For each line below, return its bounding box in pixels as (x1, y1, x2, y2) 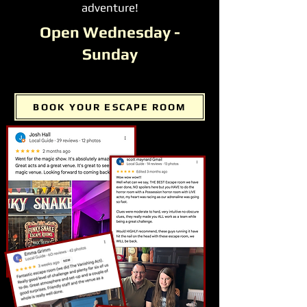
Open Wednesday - (39, 23, 180, 41)
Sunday (82, 45, 138, 63)
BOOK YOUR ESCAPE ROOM (33, 101, 186, 112)
